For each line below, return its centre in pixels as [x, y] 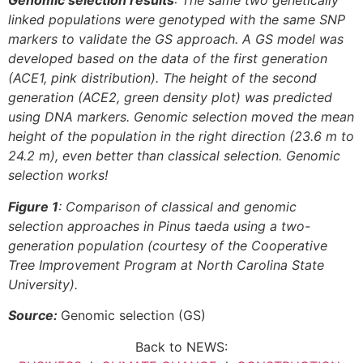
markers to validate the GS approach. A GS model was [176, 39]
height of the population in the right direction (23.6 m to [181, 137]
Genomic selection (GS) [133, 316]
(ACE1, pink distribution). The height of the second [162, 78]
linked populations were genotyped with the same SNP [177, 20]
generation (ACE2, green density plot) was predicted [170, 98]
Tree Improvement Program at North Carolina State [166, 265]
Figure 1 [33, 206]
